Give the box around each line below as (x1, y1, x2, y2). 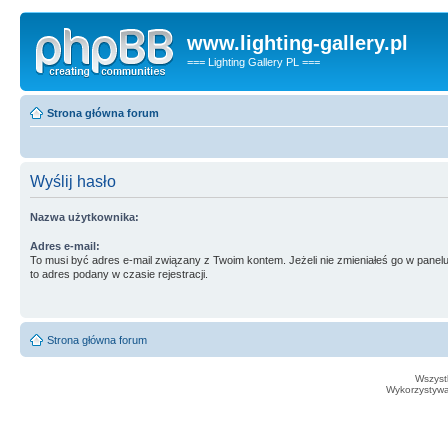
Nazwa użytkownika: (30, 210, 139, 223)
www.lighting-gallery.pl (187, 32, 408, 54)
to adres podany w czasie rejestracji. (30, 267, 208, 280)
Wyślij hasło (30, 172, 116, 190)
